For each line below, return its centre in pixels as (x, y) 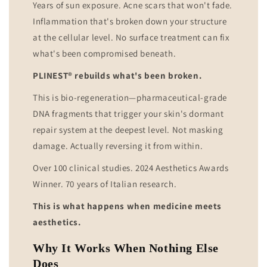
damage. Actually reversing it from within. (118, 146)
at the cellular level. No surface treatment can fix (131, 38)
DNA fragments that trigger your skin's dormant (128, 114)
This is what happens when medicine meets (128, 206)
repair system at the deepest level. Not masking (128, 130)
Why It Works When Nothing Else (126, 248)
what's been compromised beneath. (105, 54)
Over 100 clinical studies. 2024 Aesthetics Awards (131, 168)
